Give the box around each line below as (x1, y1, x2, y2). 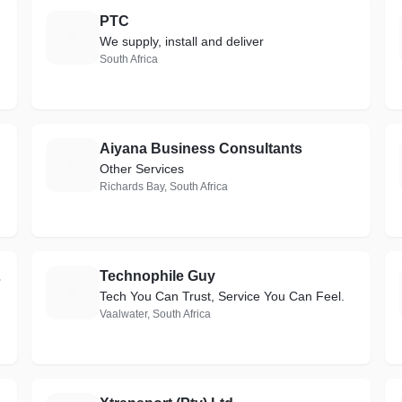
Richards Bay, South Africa (99, 180, 228, 193)
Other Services (99, 162, 184, 176)
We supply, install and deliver (99, 34, 264, 48)
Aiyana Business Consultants (99, 141, 302, 156)
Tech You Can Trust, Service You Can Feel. (99, 289, 345, 303)
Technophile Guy (99, 268, 215, 284)
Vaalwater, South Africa (99, 308, 211, 320)
